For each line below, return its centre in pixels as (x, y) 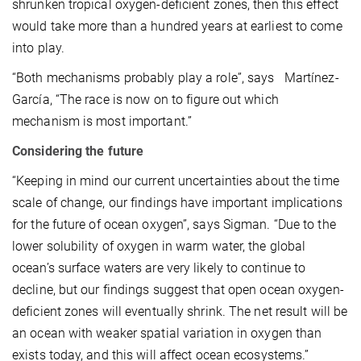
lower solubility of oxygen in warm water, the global (159, 247)
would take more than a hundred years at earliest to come (177, 27)
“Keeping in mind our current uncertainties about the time (176, 181)
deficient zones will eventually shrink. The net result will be (180, 312)
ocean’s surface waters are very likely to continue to (159, 268)
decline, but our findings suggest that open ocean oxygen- (178, 290)
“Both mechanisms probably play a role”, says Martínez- (176, 78)
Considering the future (78, 151)
